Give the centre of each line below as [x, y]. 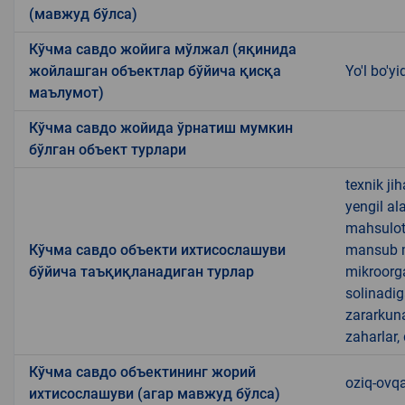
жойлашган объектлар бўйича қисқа [155, 71]
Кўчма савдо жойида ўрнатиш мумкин [161, 127]
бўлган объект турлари [108, 149]
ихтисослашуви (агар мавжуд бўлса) [155, 393]
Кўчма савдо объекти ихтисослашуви [157, 250]
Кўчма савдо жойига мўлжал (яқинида [163, 49]
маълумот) [66, 92]
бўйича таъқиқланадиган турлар [141, 271]
